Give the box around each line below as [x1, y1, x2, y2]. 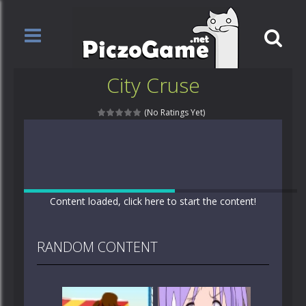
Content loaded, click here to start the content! [50, 195, 256, 208]
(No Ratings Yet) [142, 107, 205, 118]
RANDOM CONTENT [36, 238, 158, 256]
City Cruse [106, 71, 200, 99]
